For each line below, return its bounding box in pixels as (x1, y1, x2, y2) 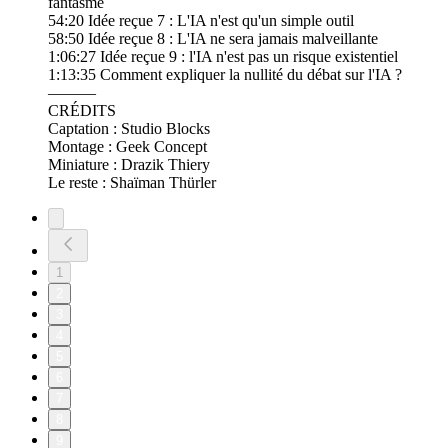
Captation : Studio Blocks (48, 120, 210, 138)
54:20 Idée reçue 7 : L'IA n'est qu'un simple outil (48, 12, 354, 30)
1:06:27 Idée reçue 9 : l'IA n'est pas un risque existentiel (48, 48, 398, 66)
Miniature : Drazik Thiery (48, 156, 210, 174)
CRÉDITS (48, 102, 116, 120)
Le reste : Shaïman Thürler (48, 174, 216, 192)
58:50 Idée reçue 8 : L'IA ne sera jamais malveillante (48, 30, 378, 48)
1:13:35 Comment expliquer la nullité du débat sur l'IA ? (48, 66, 402, 84)
